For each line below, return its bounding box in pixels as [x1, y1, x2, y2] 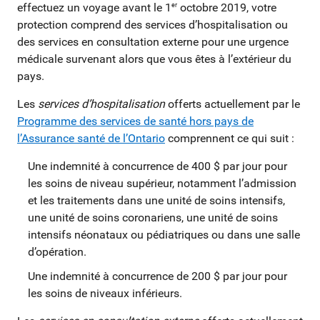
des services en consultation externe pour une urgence [17, 34, 289, 49]
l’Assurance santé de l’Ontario [17, 131, 165, 145]
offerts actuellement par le [165, 96, 300, 111]
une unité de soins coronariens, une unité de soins [28, 210, 278, 224]
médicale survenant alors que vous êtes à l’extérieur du [17, 51, 291, 66]
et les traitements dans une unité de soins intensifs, [28, 193, 285, 207]
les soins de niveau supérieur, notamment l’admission [28, 176, 296, 190]
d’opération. [28, 244, 86, 259]
